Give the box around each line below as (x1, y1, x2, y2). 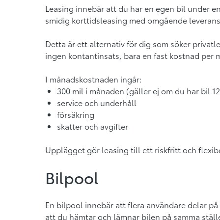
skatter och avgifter (57, 120, 128, 132)
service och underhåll (57, 97, 137, 108)
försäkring (57, 109, 94, 120)
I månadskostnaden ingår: (45, 73, 142, 84)
